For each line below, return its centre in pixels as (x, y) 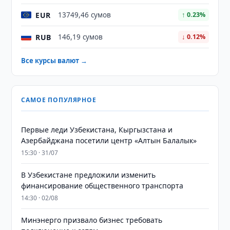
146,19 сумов (81, 37)
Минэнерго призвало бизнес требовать (92, 220)
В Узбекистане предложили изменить (89, 175)
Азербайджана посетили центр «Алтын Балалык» (109, 140)
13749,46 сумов (85, 15)
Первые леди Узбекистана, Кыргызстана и (97, 130)
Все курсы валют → (54, 61)
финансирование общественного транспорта (102, 186)
